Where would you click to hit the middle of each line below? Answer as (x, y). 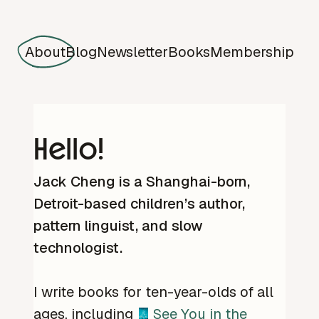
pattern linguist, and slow (118, 226)
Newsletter (132, 52)
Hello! (69, 148)
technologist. (78, 248)
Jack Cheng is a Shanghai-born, (142, 182)
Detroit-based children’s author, (139, 204)
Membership (252, 52)
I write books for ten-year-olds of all (153, 292)
